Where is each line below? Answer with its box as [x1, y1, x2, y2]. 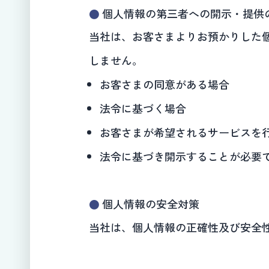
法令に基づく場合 [99, 100, 186, 116]
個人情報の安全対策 [101, 196, 199, 212]
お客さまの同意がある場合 [99, 76, 229, 92]
